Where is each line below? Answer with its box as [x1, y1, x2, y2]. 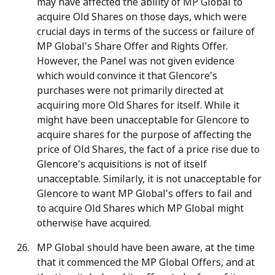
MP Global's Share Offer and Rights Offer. [37, 39, 228, 53]
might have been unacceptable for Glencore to [37, 113, 249, 127]
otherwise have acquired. [37, 216, 151, 230]
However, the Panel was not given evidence [37, 54, 234, 68]
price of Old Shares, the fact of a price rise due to [37, 142, 260, 157]
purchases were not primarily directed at [37, 83, 223, 98]
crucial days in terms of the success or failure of [37, 25, 255, 39]
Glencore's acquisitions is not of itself [37, 157, 207, 171]
